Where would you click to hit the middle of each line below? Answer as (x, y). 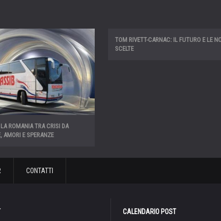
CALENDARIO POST (149, 212)
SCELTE (124, 49)
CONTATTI (40, 171)
